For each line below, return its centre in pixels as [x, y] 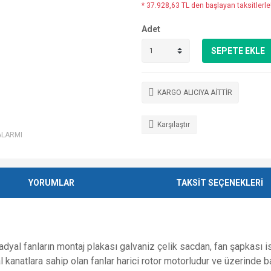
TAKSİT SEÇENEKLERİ [219, 182]
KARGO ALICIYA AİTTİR [195, 93]
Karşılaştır [174, 125]
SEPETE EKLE [238, 51]
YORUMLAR [52, 182]
